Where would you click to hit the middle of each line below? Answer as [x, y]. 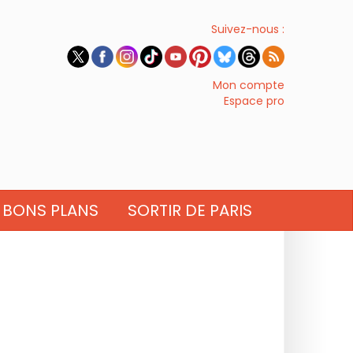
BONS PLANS [50, 210]
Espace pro [254, 101]
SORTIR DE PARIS [190, 210]
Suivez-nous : [248, 29]
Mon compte [249, 85]
